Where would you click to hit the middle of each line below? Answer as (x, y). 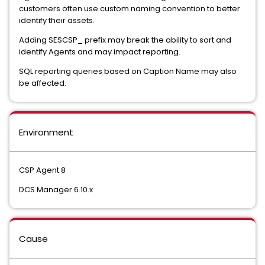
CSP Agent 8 (42, 170)
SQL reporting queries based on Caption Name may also (128, 71)
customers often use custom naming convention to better (130, 8)
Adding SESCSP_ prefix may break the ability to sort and (125, 40)
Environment (46, 132)
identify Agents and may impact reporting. (100, 51)
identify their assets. (58, 20)
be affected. (43, 83)
